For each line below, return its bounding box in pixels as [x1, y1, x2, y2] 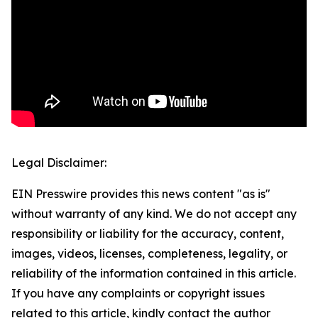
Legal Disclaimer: [11, 155, 106, 170]
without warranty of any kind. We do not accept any [11, 207, 297, 221]
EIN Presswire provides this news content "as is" [11, 187, 270, 202]
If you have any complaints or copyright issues [11, 286, 265, 301]
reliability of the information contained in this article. [11, 266, 296, 281]
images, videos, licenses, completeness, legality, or [11, 246, 287, 261]
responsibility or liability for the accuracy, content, [11, 226, 284, 241]
